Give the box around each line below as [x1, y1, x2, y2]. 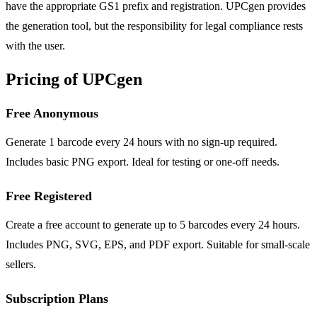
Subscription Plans [6, 292, 108, 306]
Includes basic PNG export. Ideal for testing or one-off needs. [6, 156, 279, 168]
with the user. [6, 40, 65, 52]
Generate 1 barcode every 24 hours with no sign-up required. [6, 136, 277, 149]
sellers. [6, 258, 36, 271]
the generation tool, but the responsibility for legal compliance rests [6, 20, 303, 33]
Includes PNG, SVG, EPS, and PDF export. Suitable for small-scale [6, 238, 310, 251]
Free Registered [6, 189, 92, 204]
